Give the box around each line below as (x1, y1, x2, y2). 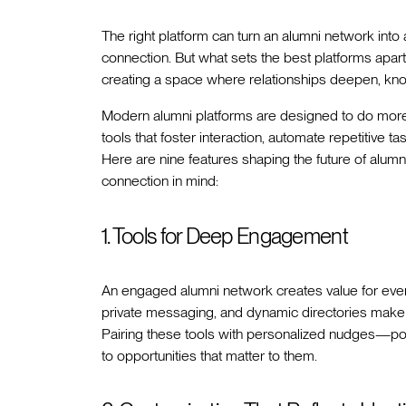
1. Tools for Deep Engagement (101, 223, 348, 250)
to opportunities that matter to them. (101, 347, 317, 365)
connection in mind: (101, 172, 218, 190)
